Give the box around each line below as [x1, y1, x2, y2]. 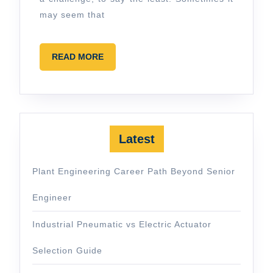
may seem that [40, 10, 105, 20]
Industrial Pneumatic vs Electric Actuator [32, 219, 211, 230]
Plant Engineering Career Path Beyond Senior [32, 166, 235, 177]
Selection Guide [32, 246, 102, 256]
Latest [118, 132, 155, 146]
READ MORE [52, 52, 104, 62]
